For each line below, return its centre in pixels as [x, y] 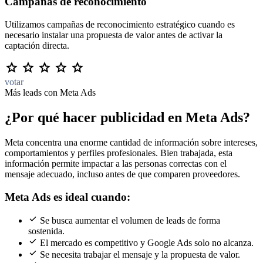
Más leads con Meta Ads [50, 93]
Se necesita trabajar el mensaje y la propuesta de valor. [140, 255]
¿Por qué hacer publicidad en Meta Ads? [127, 117]
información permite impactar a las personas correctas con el [116, 163]
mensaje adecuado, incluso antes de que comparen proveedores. [122, 174]
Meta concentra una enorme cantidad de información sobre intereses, [131, 142]
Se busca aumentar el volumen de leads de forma [130, 221]
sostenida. [46, 231]
